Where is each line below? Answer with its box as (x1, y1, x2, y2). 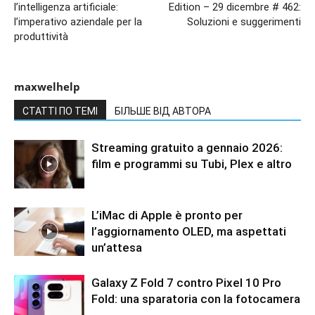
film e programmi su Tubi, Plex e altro (91, 156, 292, 171)
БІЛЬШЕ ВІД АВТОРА (115, 105, 211, 117)
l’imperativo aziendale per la (14, 15, 142, 28)
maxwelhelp (14, 79, 80, 94)
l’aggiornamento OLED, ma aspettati (91, 224, 286, 238)
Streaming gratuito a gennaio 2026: (91, 140, 283, 155)
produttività (14, 30, 68, 43)
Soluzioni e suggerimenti (187, 15, 301, 28)
